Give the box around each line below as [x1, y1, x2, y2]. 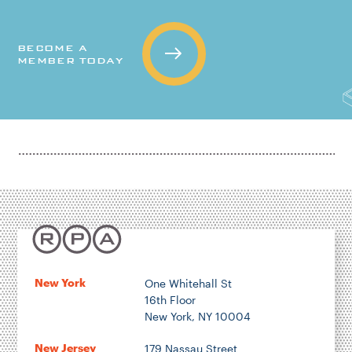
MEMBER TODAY [16, 54, 123, 66]
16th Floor [144, 292, 196, 306]
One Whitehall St [144, 276, 232, 290]
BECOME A [16, 42, 88, 53]
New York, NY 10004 [144, 309, 251, 323]
